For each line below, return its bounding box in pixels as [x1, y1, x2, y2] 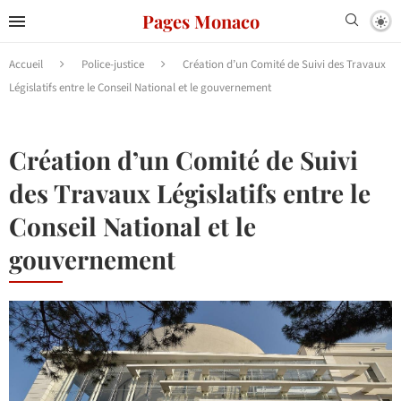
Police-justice [81, 56, 144, 73]
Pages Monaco [141, 8, 260, 33]
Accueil [9, 56, 43, 73]
